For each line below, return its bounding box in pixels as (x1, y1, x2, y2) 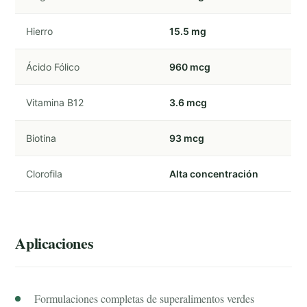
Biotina (26, 132, 57, 144)
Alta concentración (169, 168, 259, 180)
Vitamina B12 (26, 97, 84, 108)
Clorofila (26, 168, 63, 180)
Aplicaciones (15, 232, 94, 254)
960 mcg (169, 61, 211, 73)
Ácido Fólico (26, 61, 80, 73)
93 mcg (169, 132, 205, 144)
